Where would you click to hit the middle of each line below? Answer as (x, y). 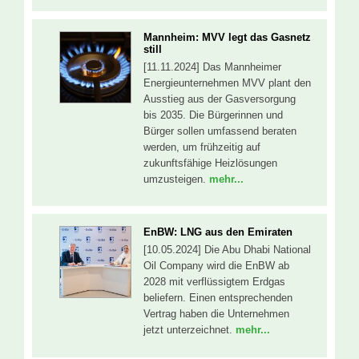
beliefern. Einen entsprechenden (218, 298)
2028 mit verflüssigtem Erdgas (214, 282)
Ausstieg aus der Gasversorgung (220, 99)
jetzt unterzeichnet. (190, 330)
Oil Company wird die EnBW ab (216, 266)
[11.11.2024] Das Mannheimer (212, 67)
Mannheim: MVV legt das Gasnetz (227, 37)
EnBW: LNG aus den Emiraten (218, 232)
